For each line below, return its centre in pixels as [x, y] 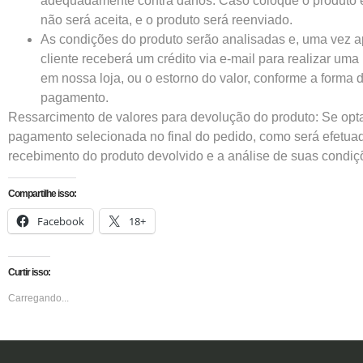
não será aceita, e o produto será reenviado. [167, 19]
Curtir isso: [29, 272]
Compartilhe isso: [42, 193]
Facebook [61, 221]
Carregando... [38, 298]
